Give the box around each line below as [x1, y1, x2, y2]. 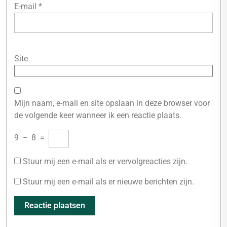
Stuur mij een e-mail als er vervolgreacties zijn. [23, 157, 187, 166]
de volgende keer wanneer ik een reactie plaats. [14, 110, 181, 120]
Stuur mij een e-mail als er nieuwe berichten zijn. [23, 177, 194, 186]
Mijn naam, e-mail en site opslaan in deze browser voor [14, 98, 210, 108]
